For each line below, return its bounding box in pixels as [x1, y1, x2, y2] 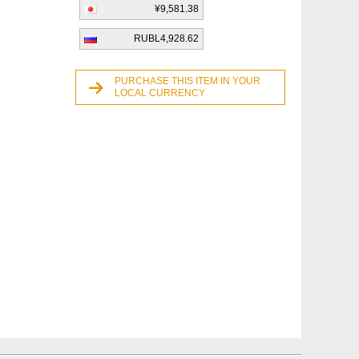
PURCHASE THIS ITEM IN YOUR [115, 75, 260, 87]
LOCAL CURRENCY [115, 87, 205, 99]
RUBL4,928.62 [134, 33, 199, 44]
